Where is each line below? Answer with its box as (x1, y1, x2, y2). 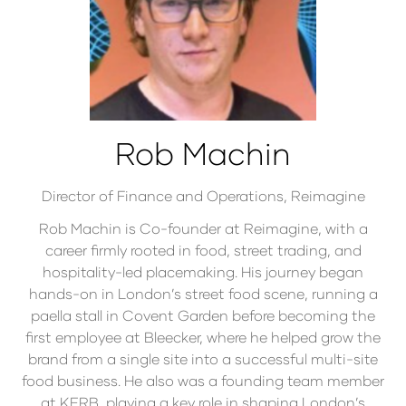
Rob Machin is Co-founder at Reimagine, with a (38, 219, 368, 237)
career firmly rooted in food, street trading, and (44, 241, 362, 258)
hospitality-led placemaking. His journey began (43, 263, 363, 280)
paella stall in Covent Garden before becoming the (31, 306, 375, 324)
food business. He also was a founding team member (22, 372, 384, 389)
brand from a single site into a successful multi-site (28, 350, 378, 367)
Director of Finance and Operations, (41, 187, 291, 204)
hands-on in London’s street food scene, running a (28, 285, 378, 302)
